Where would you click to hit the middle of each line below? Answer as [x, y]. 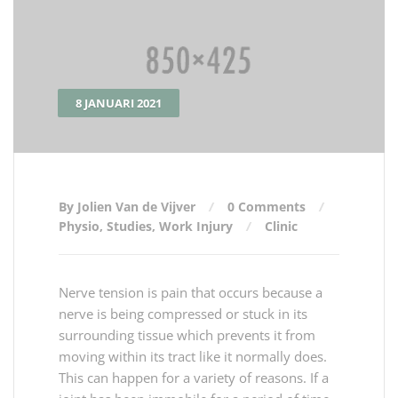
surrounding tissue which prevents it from [187, 334]
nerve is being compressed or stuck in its [183, 313]
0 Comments [267, 206]
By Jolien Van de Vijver [129, 206]
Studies [129, 226]
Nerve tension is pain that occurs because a [191, 292]
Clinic [281, 226]
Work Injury [196, 226]
